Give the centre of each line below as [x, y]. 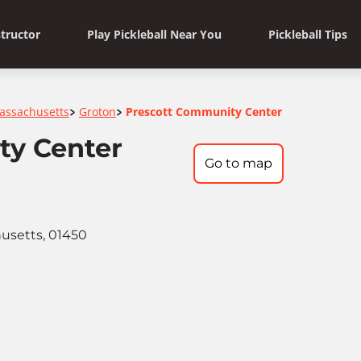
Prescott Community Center [203, 112]
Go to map [239, 163]
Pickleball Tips [307, 34]
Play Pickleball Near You [154, 34]
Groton [97, 112]
